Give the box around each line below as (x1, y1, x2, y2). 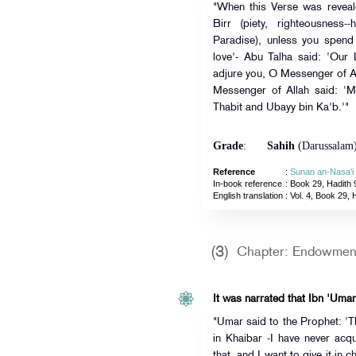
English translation (212, 191, 283, 200)
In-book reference (212, 179, 282, 188)
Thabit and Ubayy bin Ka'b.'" (212, 103, 349, 113)
